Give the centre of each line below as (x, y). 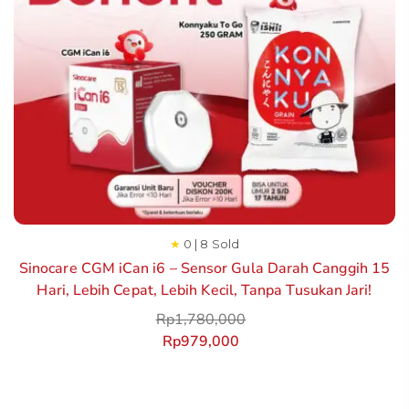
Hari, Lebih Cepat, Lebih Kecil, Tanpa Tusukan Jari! (204, 290)
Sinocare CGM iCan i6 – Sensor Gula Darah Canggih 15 (204, 268)
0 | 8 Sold (211, 244)
